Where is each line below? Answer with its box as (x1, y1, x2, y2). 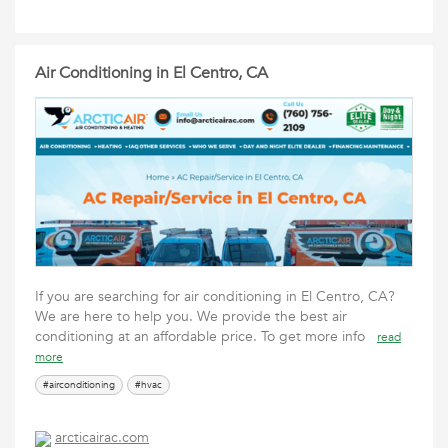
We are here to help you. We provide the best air (35, 307, 347, 326)
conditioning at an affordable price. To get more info (35, 327, 377, 346)
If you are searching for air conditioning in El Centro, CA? (35, 287, 395, 306)
